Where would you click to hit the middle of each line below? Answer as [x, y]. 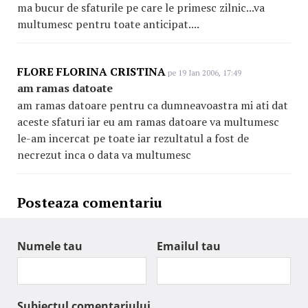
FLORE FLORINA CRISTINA [91, 71]
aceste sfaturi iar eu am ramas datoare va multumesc [148, 122]
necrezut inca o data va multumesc [104, 155]
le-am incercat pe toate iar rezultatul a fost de [133, 138]
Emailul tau [189, 246]
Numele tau [50, 246]
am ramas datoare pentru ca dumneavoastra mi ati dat [153, 105]
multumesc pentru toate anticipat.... [108, 24]
